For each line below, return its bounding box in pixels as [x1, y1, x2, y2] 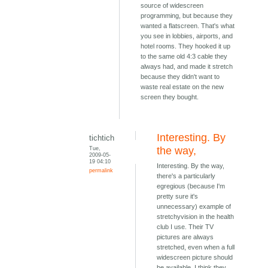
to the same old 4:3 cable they [141, 53, 228, 60]
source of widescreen [141, 2, 204, 10]
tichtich [89, 133, 115, 143]
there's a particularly [157, 172, 216, 180]
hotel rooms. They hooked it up [141, 42, 231, 50]
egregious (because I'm [157, 182, 226, 190]
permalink [89, 167, 114, 174]
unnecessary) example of [157, 203, 232, 211]
